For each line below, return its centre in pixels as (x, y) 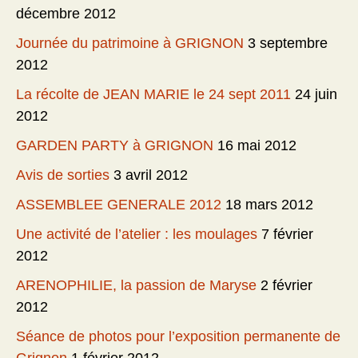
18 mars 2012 (269, 204)
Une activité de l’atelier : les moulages (137, 234)
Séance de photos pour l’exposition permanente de (178, 336)
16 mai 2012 (257, 145)
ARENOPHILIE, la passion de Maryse (136, 285)
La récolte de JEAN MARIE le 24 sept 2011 (153, 94)
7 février (287, 234)
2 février (286, 285)
